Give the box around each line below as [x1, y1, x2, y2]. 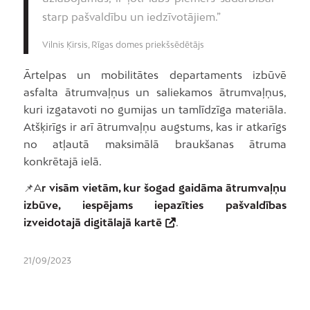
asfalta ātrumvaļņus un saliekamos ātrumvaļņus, [23, 86, 287, 99]
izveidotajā [23, 216, 81, 229]
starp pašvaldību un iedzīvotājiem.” [42, 10, 221, 24]
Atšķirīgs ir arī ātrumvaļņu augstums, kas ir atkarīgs [23, 120, 287, 134]
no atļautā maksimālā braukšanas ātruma [23, 138, 287, 151]
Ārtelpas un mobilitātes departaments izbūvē [23, 69, 287, 82]
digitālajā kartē [83, 216, 162, 229]
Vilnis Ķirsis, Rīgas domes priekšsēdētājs [42, 39, 204, 50]
